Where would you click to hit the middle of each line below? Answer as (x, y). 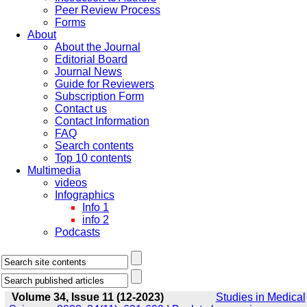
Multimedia (54, 170)
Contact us (81, 109)
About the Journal (98, 47)
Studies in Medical (260, 297)
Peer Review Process (108, 10)
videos (71, 183)
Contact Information (102, 121)
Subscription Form (99, 96)
